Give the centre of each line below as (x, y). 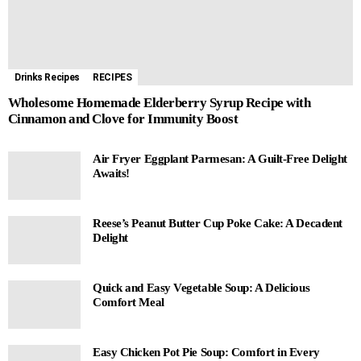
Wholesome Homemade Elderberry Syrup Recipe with (160, 103)
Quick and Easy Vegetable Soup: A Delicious (201, 288)
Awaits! (111, 174)
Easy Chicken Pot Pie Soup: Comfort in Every (206, 353)
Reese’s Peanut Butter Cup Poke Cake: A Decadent (218, 224)
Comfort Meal (129, 303)
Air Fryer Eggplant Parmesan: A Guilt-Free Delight (220, 159)
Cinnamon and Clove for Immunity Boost (123, 119)
